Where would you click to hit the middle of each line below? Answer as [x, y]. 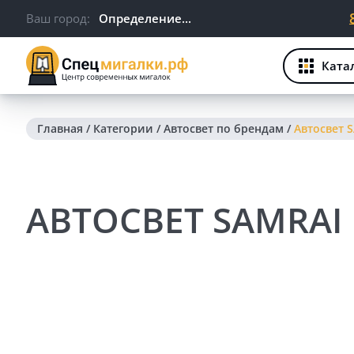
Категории [123, 128]
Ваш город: [58, 18]
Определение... [145, 18]
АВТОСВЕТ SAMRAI [184, 220]
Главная [60, 128]
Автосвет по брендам [224, 128]
